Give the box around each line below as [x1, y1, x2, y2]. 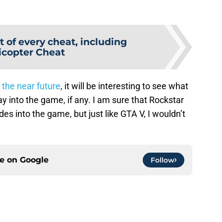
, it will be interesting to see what [60, 80, 188, 91]
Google [20, 155, 49, 165]
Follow [151, 155, 174, 165]
